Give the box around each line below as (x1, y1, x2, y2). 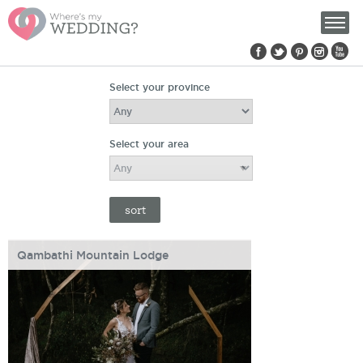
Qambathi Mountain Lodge (17, 249, 169, 262)
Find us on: (194, 46, 247, 58)
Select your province (109, 82, 210, 92)
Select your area (109, 139, 189, 149)
